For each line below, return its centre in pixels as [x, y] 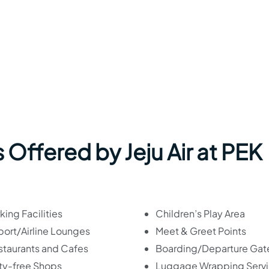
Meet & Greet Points [201, 231]
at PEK [229, 151]
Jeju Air [160, 151]
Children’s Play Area [200, 213]
